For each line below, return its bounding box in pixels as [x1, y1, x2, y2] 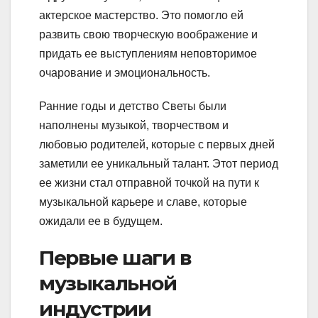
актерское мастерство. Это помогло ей [39, 9, 243, 22]
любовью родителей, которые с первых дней [39, 138, 275, 151]
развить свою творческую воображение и [39, 28, 258, 41]
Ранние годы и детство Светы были [39, 100, 226, 113]
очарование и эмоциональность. [39, 67, 210, 79]
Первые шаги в [39, 246, 192, 270]
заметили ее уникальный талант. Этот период [39, 158, 278, 170]
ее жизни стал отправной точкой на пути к [39, 177, 259, 190]
